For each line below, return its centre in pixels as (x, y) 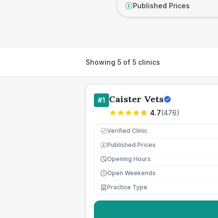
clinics (148, 62)
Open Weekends (131, 173)
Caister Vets (136, 99)
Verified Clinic (127, 131)
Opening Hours (129, 159)
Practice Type (127, 187)
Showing (101, 62)
